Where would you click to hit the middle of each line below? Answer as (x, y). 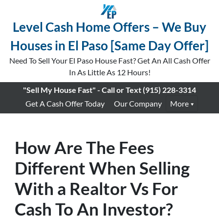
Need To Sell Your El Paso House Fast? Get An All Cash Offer (109, 60)
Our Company (138, 103)
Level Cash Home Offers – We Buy (109, 27)
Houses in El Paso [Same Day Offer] (109, 45)
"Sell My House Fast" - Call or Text (82, 90)
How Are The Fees (84, 147)
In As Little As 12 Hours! (109, 72)
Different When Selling (102, 168)
